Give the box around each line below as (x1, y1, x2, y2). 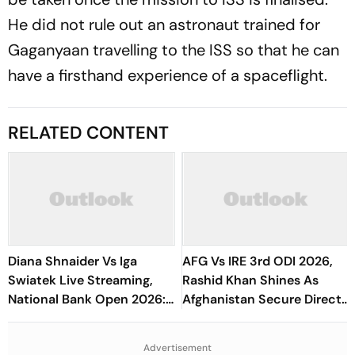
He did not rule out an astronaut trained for (8, 14, 320, 35)
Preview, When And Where (8, 310, 168, 326)
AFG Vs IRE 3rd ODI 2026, (182, 253, 333, 269)
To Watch (8, 329, 66, 345)
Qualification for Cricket (182, 310, 330, 326)
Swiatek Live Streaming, (8, 272, 153, 288)
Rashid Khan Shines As (182, 272, 319, 288)
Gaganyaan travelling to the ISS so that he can (8, 40, 339, 60)
